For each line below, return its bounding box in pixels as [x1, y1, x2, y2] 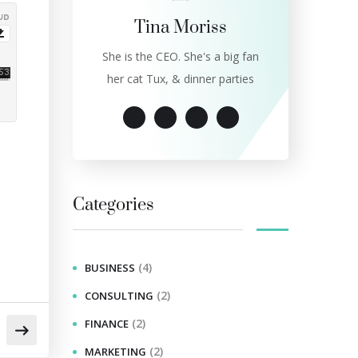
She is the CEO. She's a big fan [102, 49, 259, 64]
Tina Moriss [134, 17, 227, 38]
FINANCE [85, 316, 129, 331]
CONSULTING [85, 288, 153, 303]
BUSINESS [85, 261, 135, 275]
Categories [73, 194, 154, 216]
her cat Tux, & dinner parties [107, 71, 254, 86]
